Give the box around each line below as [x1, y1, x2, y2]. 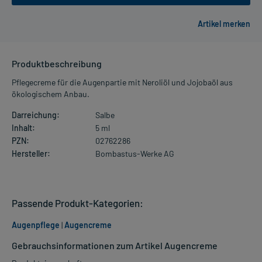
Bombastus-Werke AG [95, 149, 174, 159]
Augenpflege [12, 220, 60, 230]
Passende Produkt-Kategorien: [12, 197, 143, 209]
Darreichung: [12, 110, 60, 120]
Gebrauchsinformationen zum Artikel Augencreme [12, 240, 218, 251]
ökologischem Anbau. [12, 89, 89, 99]
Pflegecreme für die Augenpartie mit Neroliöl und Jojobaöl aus [12, 77, 233, 88]
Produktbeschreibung [12, 58, 102, 70]
